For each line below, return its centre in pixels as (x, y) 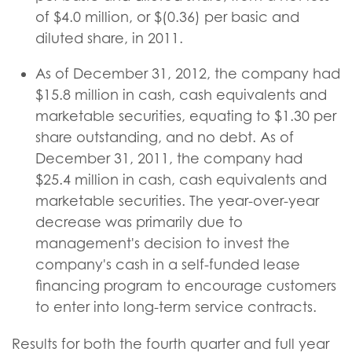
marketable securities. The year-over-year (177, 201)
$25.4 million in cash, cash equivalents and (181, 180)
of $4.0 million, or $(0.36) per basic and (167, 17)
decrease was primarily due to (139, 222)
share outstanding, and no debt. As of (165, 137)
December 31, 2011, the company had (169, 158)
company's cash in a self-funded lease (168, 264)
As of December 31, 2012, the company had (188, 73)
